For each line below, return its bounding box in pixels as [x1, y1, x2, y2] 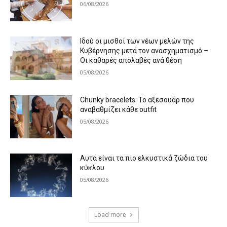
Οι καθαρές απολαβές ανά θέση [80, 56, 182, 65]
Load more [94, 210, 126, 219]
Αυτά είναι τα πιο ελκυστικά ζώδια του [80, 154, 208, 163]
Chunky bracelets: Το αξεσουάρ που [80, 95, 195, 104]
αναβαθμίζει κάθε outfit [80, 105, 157, 113]
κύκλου [80, 164, 105, 172]
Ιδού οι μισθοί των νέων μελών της [80, 37, 195, 46]
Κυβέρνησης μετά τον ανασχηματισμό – [80, 47, 209, 55]
